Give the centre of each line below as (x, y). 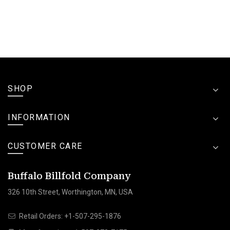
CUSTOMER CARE (45, 146)
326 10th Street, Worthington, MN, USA (70, 192)
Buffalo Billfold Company (69, 176)
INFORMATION (39, 117)
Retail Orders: (41, 216)
